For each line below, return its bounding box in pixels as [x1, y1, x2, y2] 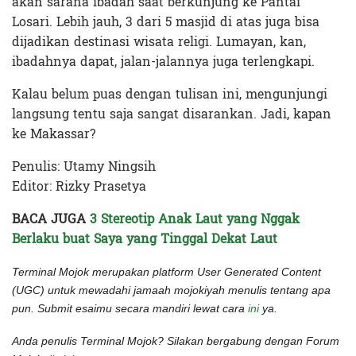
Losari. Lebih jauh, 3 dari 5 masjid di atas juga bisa [12, 10, 319, 34]
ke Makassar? [12, 122, 95, 146]
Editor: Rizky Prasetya [12, 175, 146, 199]
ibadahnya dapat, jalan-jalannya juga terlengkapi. [12, 50, 315, 74]
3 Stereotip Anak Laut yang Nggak [90, 207, 300, 231]
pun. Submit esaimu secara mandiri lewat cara [12, 302, 248, 315]
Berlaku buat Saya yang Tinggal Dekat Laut [12, 227, 277, 251]
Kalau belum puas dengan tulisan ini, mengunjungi [12, 83, 327, 106]
